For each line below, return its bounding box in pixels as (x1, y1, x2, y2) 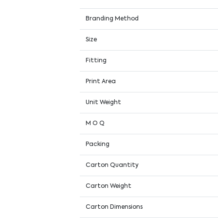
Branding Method (86, 16, 139, 22)
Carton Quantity (86, 162, 139, 168)
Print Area (86, 78, 116, 85)
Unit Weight (86, 99, 122, 106)
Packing (86, 141, 110, 147)
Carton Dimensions (86, 204, 143, 210)
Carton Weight (86, 183, 132, 189)
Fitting (86, 57, 107, 64)
